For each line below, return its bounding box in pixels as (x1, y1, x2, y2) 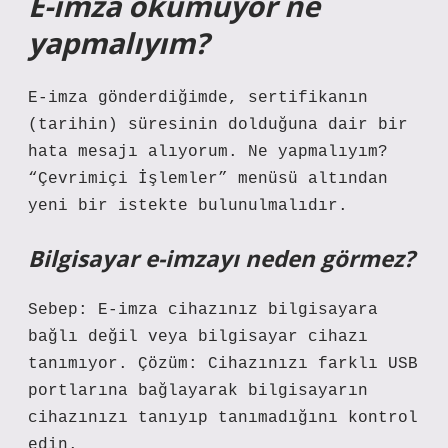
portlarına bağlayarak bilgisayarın (28, 382, 368, 400)
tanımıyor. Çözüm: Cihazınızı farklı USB (28, 355, 418, 373)
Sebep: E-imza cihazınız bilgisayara (28, 301, 378, 319)
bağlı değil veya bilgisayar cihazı (28, 328, 368, 346)
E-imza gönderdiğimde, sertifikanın (28, 89, 368, 107)
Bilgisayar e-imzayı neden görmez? (28, 243, 415, 274)
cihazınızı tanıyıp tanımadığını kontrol (28, 409, 418, 427)
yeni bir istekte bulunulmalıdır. (28, 197, 348, 215)
